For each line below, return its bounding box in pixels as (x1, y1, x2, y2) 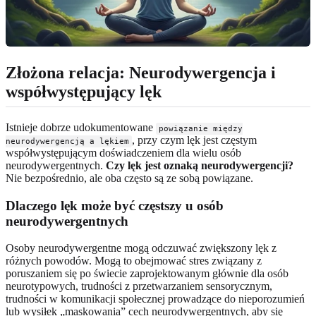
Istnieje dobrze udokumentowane (6, 121, 156, 134)
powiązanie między (159, 124, 243, 134)
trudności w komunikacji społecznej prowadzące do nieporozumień (6, 293, 305, 305)
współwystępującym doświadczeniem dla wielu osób (6, 147, 241, 159)
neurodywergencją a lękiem (6, 137, 129, 147)
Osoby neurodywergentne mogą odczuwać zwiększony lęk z (6, 242, 276, 255)
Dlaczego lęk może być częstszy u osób (6, 197, 224, 213)
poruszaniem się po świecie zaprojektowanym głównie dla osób (6, 267, 288, 280)
